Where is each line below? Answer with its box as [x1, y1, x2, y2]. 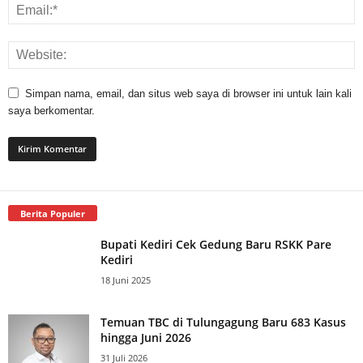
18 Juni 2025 [100, 273, 151, 286]
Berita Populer [20, 207, 85, 220]
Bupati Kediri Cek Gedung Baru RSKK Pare [100, 236, 331, 252]
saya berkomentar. [8, 104, 95, 117]
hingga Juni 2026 [100, 329, 191, 345]
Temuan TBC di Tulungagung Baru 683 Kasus [100, 314, 346, 330]
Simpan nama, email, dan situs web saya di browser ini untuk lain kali [25, 87, 352, 100]
